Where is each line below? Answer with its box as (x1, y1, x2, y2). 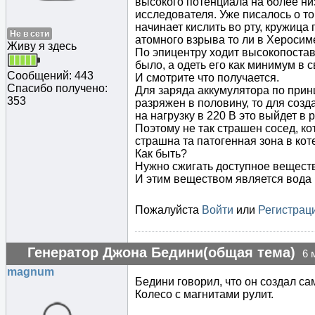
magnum (7, 266, 54, 278)
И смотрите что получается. (135, 72, 279, 84)
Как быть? (135, 148, 187, 160)
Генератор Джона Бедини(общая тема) (27, 245, 295, 261)
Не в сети (10, 29, 49, 39)
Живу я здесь (7, 40, 77, 53)
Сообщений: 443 (7, 70, 94, 82)
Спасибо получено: (7, 82, 108, 95)
